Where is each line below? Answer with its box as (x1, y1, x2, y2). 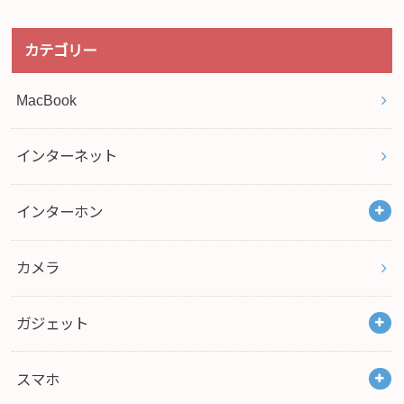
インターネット (16, 148, 118, 165)
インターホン (16, 204, 104, 221)
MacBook (16, 92, 78, 109)
